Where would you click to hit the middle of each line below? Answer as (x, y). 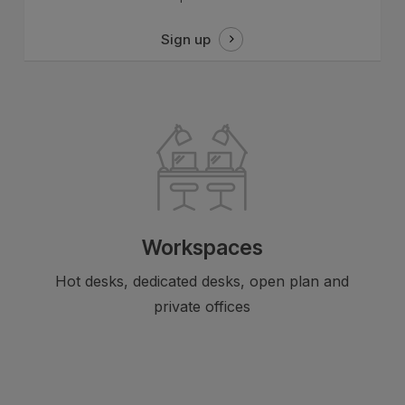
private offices (202, 307)
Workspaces (202, 248)
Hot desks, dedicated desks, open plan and (202, 282)
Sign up (186, 39)
